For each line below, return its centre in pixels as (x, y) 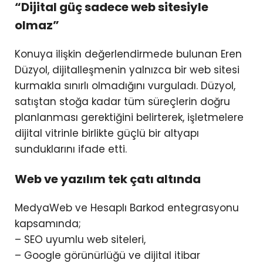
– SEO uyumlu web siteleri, (80, 240)
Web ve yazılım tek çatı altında (108, 179)
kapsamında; (48, 224)
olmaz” (37, 26)
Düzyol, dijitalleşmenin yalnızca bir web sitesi (127, 70)
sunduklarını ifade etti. (71, 149)
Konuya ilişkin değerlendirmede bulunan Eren (128, 54)
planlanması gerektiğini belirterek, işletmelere (129, 118)
